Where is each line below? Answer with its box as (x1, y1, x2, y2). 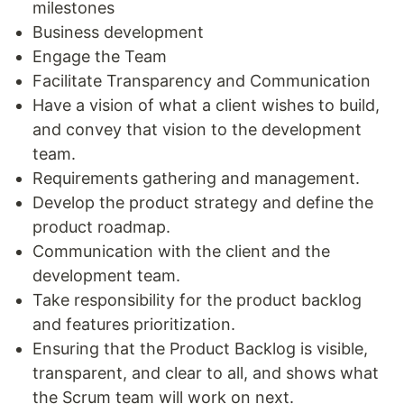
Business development (32, 23, 204, 41)
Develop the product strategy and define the (32, 193, 373, 212)
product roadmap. (32, 217, 170, 236)
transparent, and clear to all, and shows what (32, 363, 379, 382)
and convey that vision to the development (32, 120, 362, 139)
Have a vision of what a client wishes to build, (32, 96, 380, 115)
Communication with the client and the (32, 242, 330, 261)
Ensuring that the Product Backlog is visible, (32, 339, 368, 358)
